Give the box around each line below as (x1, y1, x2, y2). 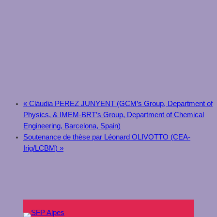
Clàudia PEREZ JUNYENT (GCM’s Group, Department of (27, 99, 213, 108)
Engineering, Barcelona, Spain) (23, 122, 121, 130)
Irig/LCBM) (23, 144, 60, 152)
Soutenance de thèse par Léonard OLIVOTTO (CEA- (23, 133, 190, 141)
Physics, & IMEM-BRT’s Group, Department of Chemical (23, 110, 204, 119)
